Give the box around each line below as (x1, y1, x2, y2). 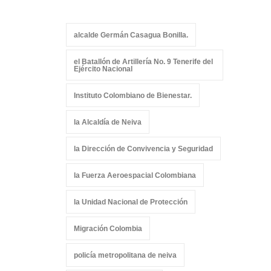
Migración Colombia (74, 224, 142, 233)
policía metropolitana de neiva (74, 251, 177, 260)
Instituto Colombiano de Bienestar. (74, 91, 192, 100)
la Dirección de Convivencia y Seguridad (74, 145, 213, 153)
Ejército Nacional (74, 65, 132, 73)
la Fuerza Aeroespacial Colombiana (74, 171, 196, 180)
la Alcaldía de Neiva (74, 118, 142, 126)
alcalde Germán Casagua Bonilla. (74, 31, 188, 39)
